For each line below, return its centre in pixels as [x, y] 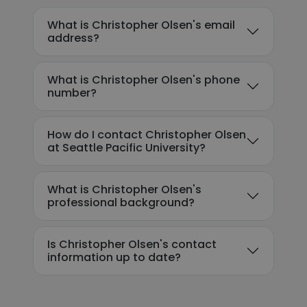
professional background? [121, 202]
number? [72, 93]
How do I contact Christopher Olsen [147, 135]
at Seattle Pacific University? [126, 148]
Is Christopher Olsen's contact [132, 244]
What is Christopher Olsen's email [141, 25]
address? [73, 38]
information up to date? [114, 257]
